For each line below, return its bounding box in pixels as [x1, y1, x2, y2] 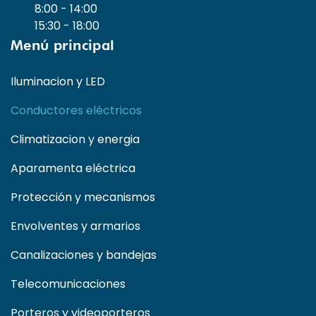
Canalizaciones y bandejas [11, 246, 157, 263]
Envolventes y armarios [11, 217, 140, 234]
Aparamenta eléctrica [11, 159, 135, 176]
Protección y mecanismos [11, 188, 155, 205]
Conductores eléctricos [11, 102, 142, 119]
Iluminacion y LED [11, 73, 105, 90]
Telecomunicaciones [11, 275, 126, 292]
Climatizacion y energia [11, 130, 140, 147]
